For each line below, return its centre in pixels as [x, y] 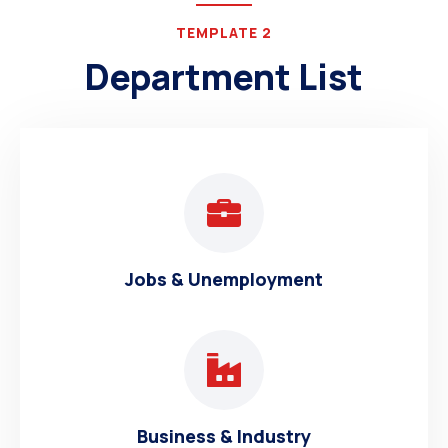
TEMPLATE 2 [224, 32]
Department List [224, 77]
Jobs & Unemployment [224, 279]
